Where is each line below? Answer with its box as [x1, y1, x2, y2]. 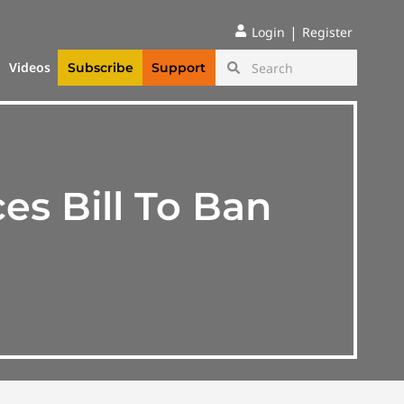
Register [302, 23, 353, 41]
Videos [9, 59, 51, 77]
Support [151, 60, 207, 77]
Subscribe [67, 60, 133, 77]
